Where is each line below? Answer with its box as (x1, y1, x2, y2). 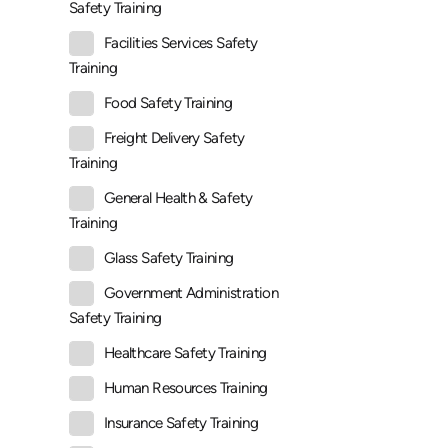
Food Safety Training (104, 94, 233, 113)
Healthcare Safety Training (104, 344, 267, 363)
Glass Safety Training (104, 249, 234, 268)
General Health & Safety (104, 189, 253, 208)
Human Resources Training (104, 379, 268, 398)
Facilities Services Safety (104, 34, 258, 53)
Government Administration (104, 284, 278, 303)
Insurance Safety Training (104, 414, 258, 433)
